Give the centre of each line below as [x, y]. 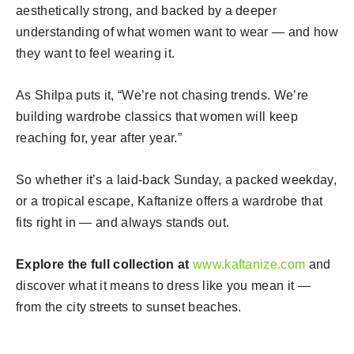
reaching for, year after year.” [99, 137]
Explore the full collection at [104, 264]
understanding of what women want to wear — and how [177, 32]
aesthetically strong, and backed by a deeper [147, 10]
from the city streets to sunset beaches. [129, 307]
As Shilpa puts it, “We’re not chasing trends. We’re [162, 95]
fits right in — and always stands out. [123, 222]
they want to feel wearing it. [96, 53]
